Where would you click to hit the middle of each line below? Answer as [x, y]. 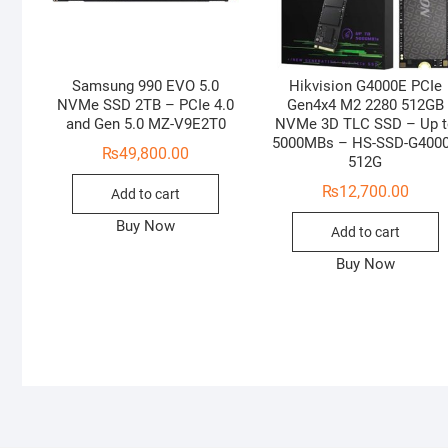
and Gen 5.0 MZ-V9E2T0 [145, 124]
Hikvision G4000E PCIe [365, 86]
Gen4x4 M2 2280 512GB [365, 105]
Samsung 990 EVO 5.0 [146, 86]
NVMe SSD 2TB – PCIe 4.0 [146, 105]
